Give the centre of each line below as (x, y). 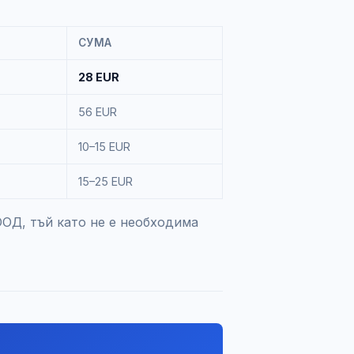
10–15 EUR (104, 147)
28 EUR (99, 77)
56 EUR (98, 112)
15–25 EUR (105, 181)
